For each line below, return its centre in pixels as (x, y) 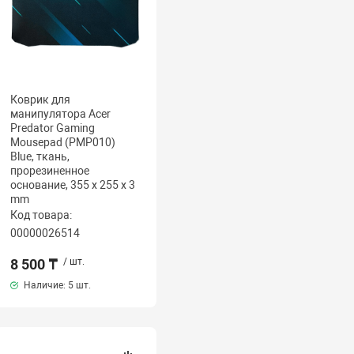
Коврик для (41, 100)
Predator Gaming (53, 128)
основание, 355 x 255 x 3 (73, 185)
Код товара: (41, 215)
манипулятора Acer (61, 114)
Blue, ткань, (40, 156)
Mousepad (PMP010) (63, 142)
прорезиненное (50, 171)
